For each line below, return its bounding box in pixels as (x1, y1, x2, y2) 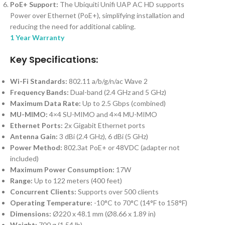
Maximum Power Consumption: (10, 165, 115, 174)
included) (10, 154, 39, 163)
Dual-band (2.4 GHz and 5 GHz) (69, 88, 166, 97)
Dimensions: (10, 209, 51, 218)
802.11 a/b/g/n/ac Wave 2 (67, 77, 148, 86)
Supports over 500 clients (76, 187, 159, 196)
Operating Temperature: (10, 198, 92, 207)
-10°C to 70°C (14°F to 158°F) (92, 198, 187, 207)
